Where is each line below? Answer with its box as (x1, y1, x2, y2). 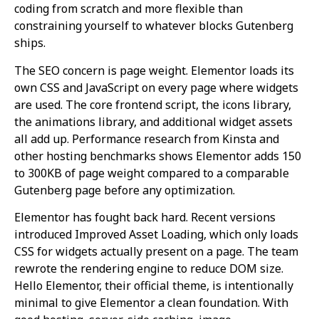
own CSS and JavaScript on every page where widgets (14, 79, 298, 95)
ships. (14, 35, 46, 51)
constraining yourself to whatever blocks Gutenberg (14, 18, 293, 34)
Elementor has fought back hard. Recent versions (14, 209, 276, 226)
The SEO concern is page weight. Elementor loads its (14, 62, 294, 78)
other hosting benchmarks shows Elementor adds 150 (14, 147, 301, 164)
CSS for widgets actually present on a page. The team (14, 244, 298, 260)
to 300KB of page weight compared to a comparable (14, 164, 289, 181)
